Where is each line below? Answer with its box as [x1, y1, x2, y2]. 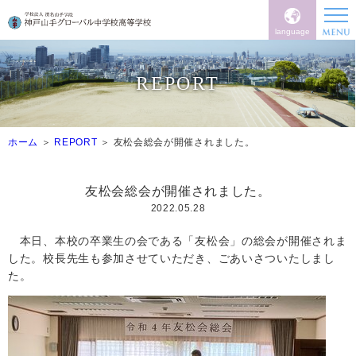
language [275, 27, 310, 36]
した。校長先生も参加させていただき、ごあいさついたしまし [8, 252, 335, 265]
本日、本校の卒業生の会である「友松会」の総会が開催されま [8, 234, 347, 248]
